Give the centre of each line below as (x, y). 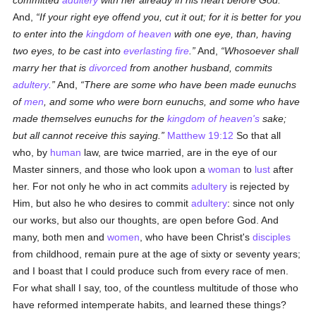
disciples (272, 237)
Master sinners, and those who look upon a (111, 169)
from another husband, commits (200, 68)
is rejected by (259, 186)
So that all (257, 135)
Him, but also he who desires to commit (102, 203)
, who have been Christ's (196, 237)
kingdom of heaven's (214, 119)
